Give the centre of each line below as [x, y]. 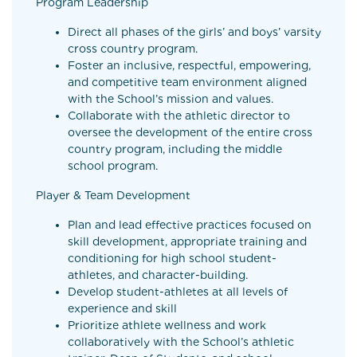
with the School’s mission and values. [171, 99]
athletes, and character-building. [158, 275]
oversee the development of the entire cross [190, 132]
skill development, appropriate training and [187, 241]
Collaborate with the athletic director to [179, 116]
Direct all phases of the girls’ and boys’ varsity [194, 32]
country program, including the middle [175, 149]
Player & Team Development [113, 195]
